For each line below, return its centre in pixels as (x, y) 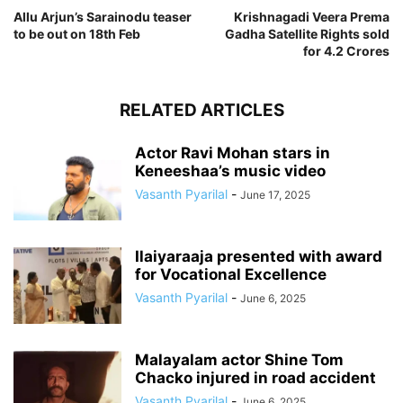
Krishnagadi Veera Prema (312, 17)
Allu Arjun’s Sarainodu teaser (103, 17)
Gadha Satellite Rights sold (307, 34)
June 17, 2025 (275, 195)
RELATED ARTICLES (201, 111)
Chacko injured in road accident (255, 378)
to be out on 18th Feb (77, 34)
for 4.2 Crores (346, 51)
